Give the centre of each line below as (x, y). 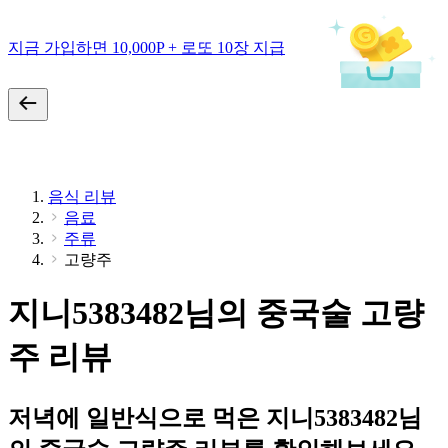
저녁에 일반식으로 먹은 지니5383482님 (215, 417)
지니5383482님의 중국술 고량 (216, 313)
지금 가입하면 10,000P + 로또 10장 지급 (146, 47)
